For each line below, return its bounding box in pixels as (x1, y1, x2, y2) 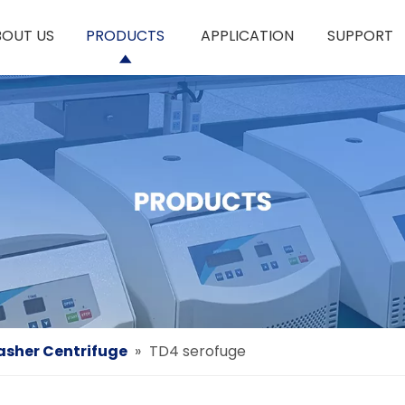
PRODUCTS (85, 25, 165, 46)
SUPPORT (326, 25, 393, 46)
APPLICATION (200, 25, 294, 46)
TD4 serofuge (149, 341, 246, 362)
